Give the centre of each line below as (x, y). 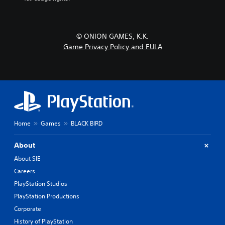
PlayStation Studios (41, 184)
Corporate (28, 209)
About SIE (27, 158)
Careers (25, 171)
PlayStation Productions (47, 196)
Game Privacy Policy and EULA (113, 47)
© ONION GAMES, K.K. (113, 36)
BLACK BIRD (87, 123)
